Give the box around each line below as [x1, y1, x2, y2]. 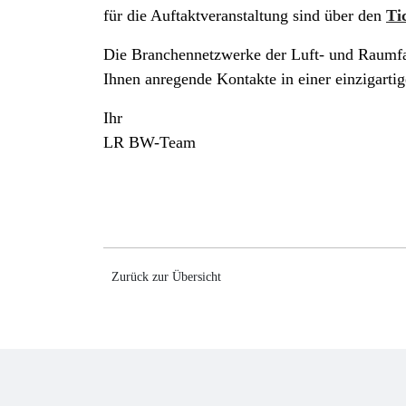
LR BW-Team [103, 133, 196, 151]
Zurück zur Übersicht [111, 270, 221, 284]
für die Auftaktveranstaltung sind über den [103, 6, 386, 24]
